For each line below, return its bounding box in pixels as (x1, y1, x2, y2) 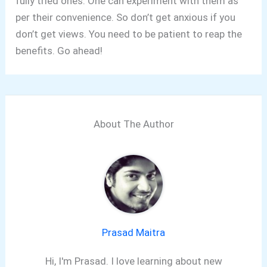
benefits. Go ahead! (15, 45, 103, 57)
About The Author (93, 117, 174, 130)
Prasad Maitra (102, 226, 165, 238)
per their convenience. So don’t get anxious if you (15, 11, 236, 24)
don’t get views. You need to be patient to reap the (15, 28, 243, 41)
